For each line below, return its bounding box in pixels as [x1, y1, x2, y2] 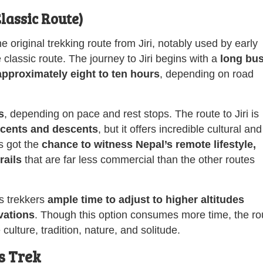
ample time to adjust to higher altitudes [48, 193, 244, 205]
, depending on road [160, 68, 254, 80]
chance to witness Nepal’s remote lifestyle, [42, 138, 256, 150]
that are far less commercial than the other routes [22, 153, 255, 166]
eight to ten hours [70, 68, 160, 80]
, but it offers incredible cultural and [98, 123, 262, 135]
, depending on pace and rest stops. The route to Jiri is [4, 107, 259, 120]
